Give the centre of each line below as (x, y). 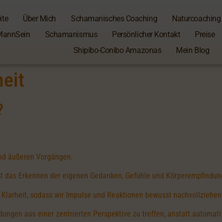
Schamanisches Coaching (114, 19)
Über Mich (40, 19)
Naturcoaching (196, 19)
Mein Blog (193, 50)
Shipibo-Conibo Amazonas (117, 50)
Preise (205, 34)
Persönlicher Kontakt (146, 34)
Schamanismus (71, 34)
